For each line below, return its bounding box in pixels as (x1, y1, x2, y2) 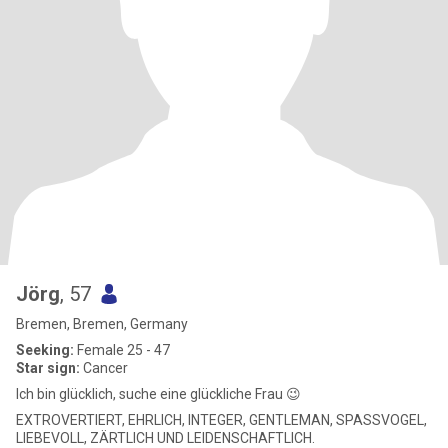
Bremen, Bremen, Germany (16, 316, 188, 332)
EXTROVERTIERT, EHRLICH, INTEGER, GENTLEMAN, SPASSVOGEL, (16, 412, 427, 428)
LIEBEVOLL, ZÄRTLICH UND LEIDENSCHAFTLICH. (16, 430, 315, 446)
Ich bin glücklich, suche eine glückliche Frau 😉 (16, 386, 301, 402)
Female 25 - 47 (74, 342, 170, 358)
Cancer (80, 360, 128, 376)
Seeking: (16, 342, 74, 358)
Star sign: (16, 360, 80, 376)
